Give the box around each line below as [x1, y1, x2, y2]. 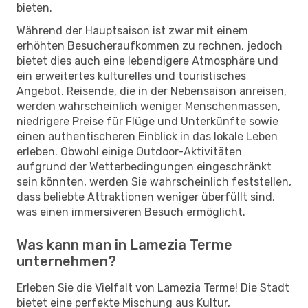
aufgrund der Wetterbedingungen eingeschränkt [16, 159, 272, 173]
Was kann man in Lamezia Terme [16, 236, 232, 253]
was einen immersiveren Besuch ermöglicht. [16, 205, 245, 219]
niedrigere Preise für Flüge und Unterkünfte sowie [16, 114, 278, 128]
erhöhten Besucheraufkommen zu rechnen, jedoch [16, 38, 283, 52]
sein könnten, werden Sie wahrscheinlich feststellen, [16, 175, 291, 188]
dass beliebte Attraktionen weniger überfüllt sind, [16, 190, 275, 203]
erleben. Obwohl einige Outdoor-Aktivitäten [16, 144, 242, 158]
